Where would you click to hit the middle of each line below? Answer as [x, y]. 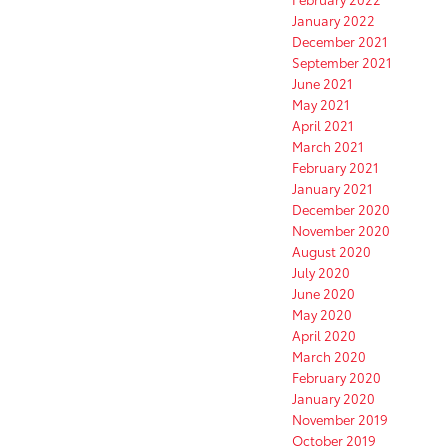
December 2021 [340, 41]
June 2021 [322, 83]
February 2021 [335, 167]
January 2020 [333, 398]
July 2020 [321, 272]
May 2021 [321, 104]
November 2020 [341, 230]
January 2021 [332, 188]
